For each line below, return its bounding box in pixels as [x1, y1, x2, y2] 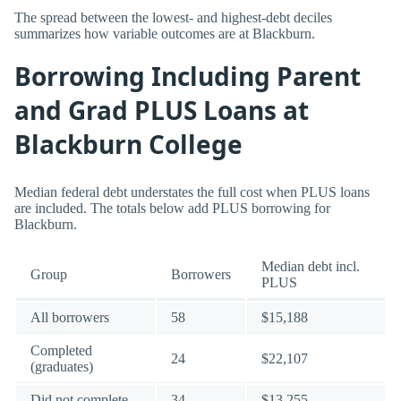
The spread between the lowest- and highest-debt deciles [14, 9, 332, 25]
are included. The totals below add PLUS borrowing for [14, 200, 330, 216]
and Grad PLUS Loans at [14, 93, 309, 128]
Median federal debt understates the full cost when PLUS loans [14, 183, 370, 200]
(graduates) [30, 358, 93, 374]
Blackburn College [14, 127, 243, 162]
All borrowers [30, 309, 109, 325]
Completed [30, 342, 92, 358]
